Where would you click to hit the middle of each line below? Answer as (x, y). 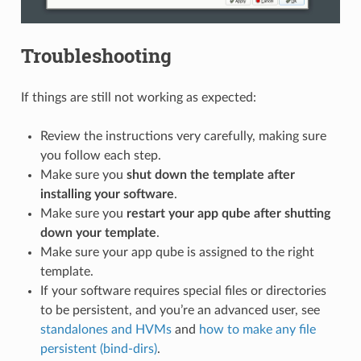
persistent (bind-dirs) (98, 349)
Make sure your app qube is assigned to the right (177, 252)
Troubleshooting (96, 55)
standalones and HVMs (106, 329)
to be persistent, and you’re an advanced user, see (180, 310)
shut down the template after (210, 174)
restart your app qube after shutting (228, 213)
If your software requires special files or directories (183, 290)
